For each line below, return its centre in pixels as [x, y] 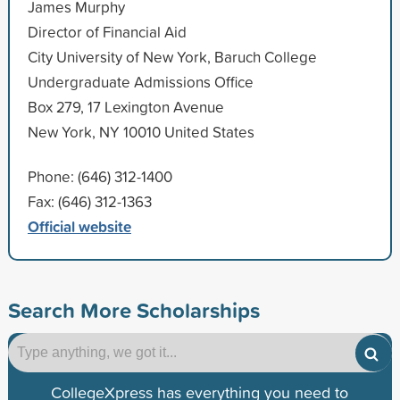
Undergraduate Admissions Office [140, 81]
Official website [79, 226]
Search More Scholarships [133, 309]
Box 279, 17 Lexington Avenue [125, 106]
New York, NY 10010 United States [141, 131]
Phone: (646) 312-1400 [100, 176]
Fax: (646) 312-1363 [89, 201]
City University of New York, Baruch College [172, 56]
